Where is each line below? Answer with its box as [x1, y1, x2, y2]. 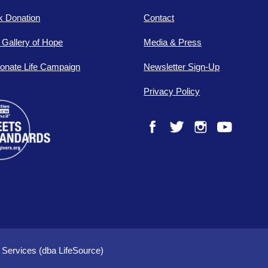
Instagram [191, 136, 231, 147]
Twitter [167, 136, 193, 147]
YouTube [215, 136, 249, 147]
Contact [144, 13, 175, 23]
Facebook [143, 136, 182, 147]
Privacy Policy [144, 86, 200, 97]
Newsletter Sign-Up [144, 62, 220, 72]
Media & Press [144, 37, 202, 48]
